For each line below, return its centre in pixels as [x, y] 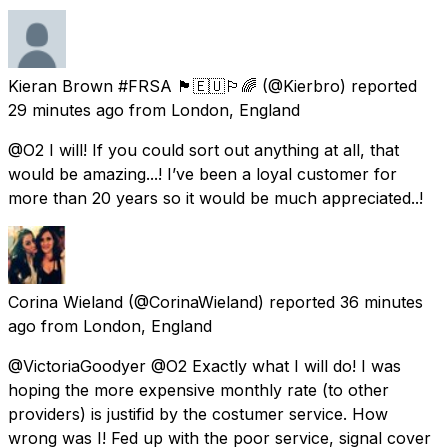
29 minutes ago [66, 109]
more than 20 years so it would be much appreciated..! [215, 197]
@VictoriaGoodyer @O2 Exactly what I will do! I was [204, 365]
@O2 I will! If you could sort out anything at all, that [203, 149]
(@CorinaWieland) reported [231, 301]
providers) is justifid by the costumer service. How [198, 413]
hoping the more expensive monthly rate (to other [198, 389]
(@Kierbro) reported [339, 85]
